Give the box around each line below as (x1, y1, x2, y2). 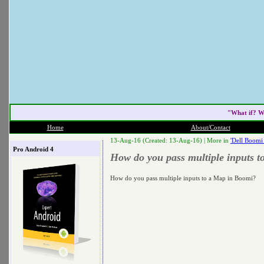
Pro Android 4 (12, 145, 54, 153)
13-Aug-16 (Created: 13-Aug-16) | (110, 137, 207, 144)
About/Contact (190, 124, 230, 131)
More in (207, 137, 230, 144)
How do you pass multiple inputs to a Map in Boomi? (110, 174, 256, 181)
